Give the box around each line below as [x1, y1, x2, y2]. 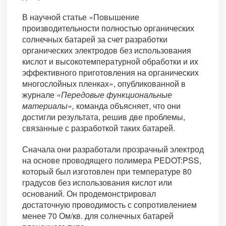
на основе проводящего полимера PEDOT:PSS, [22, 154, 201, 166]
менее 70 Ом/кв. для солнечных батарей [22, 210, 174, 222]
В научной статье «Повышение [22, 11, 139, 23]
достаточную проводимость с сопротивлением [22, 199, 197, 211]
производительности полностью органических [22, 22, 194, 34]
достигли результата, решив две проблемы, [22, 111, 185, 123]
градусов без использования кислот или [22, 177, 172, 189]
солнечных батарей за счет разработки [22, 33, 167, 45]
